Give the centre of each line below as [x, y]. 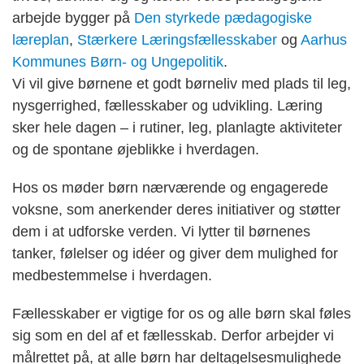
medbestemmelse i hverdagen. [112, 276]
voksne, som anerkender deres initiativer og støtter [176, 210]
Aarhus [324, 40]
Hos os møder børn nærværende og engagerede [170, 188]
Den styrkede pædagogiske [221, 18]
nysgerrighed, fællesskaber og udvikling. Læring [167, 106]
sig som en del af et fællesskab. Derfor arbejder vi [173, 336]
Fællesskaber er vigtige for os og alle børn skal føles [182, 314]
